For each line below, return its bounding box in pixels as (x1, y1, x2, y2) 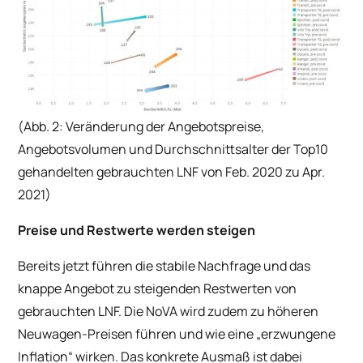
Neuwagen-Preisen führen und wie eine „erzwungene (18, 325, 336, 344)
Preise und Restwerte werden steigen (18, 221, 256, 240)
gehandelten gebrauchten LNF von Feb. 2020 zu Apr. (18, 163, 326, 181)
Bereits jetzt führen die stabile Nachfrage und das (18, 257, 311, 275)
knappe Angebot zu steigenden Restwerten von (18, 280, 297, 298)
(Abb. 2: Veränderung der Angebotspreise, (18, 117, 265, 136)
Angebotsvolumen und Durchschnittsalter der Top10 (18, 140, 329, 159)
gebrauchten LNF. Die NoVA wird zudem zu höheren (18, 302, 319, 321)
